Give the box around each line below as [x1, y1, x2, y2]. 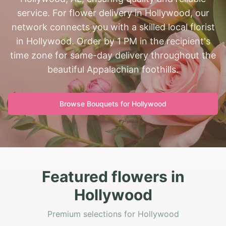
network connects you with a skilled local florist [11, 22, 215, 32]
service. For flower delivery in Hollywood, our [17, 8, 209, 18]
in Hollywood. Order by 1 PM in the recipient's [16, 36, 210, 46]
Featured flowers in [41, 167, 185, 186]
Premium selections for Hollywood [47, 209, 179, 219]
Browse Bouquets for [60, 99, 132, 108]
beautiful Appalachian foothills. [47, 64, 179, 75]
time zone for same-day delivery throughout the [10, 50, 216, 61]
